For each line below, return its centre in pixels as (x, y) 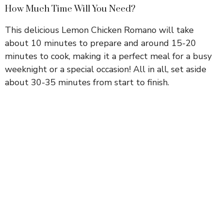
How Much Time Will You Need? (70, 9)
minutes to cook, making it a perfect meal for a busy (108, 56)
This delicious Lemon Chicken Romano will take (99, 30)
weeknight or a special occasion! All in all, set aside (106, 69)
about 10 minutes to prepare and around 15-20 (101, 43)
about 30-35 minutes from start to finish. (87, 82)
